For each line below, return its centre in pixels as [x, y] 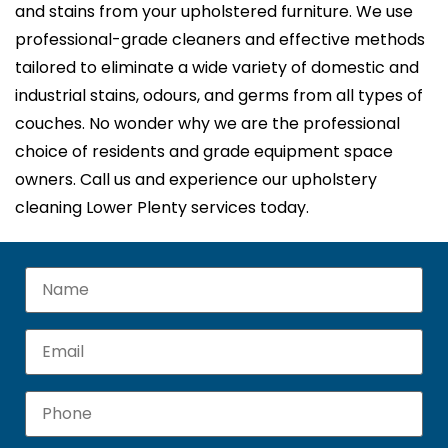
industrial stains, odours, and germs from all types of [219, 96]
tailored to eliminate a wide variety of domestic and [217, 68]
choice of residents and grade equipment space [204, 152]
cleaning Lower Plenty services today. [162, 208]
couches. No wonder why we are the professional [207, 124]
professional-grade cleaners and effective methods [220, 40]
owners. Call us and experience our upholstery [196, 180]
